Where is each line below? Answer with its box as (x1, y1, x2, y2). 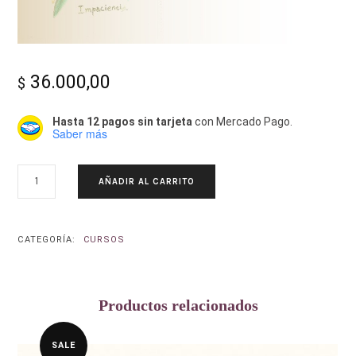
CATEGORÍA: (17, 234, 79, 246)
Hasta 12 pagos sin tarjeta (52, 114, 193, 128)
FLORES (17, 181, 52, 192)
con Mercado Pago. (192, 114, 293, 128)
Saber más (52, 125, 108, 141)
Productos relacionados (98, 296, 258, 314)
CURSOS (83, 234, 126, 246)
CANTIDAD (17, 213, 63, 224)
